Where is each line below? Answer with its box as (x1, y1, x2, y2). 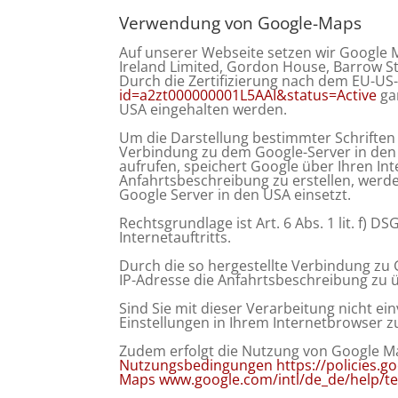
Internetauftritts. (119, 227, 232, 247)
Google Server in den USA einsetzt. (119, 185, 352, 204)
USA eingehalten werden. (119, 99, 288, 119)
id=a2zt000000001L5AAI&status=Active (119, 85, 378, 105)
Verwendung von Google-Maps (119, 12, 362, 35)
